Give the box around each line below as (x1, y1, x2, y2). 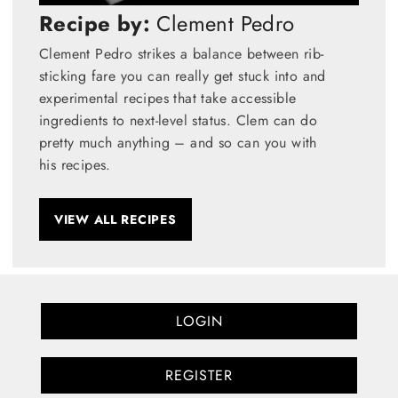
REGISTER (165, 364, 233, 386)
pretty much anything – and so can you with (39, 131, 317, 153)
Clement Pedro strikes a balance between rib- (39, 43, 324, 64)
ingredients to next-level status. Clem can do (39, 109, 317, 131)
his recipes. (39, 154, 111, 175)
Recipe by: (39, 7, 150, 39)
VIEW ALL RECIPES (54, 210, 177, 228)
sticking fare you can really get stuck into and (39, 65, 326, 86)
